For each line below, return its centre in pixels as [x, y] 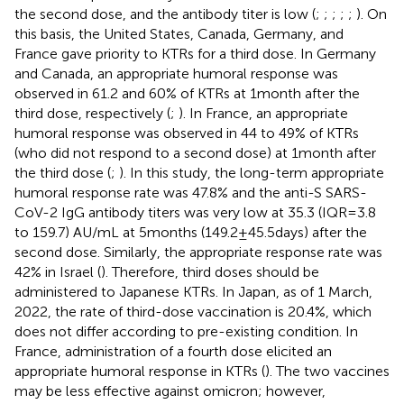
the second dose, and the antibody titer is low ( [165, 14]
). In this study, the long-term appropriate [252, 172]
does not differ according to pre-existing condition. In [186, 331]
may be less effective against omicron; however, [170, 390]
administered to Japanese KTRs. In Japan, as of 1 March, [193, 291]
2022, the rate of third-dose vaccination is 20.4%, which [193, 311]
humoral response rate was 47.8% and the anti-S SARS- [191, 192]
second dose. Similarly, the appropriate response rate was [198, 252]
